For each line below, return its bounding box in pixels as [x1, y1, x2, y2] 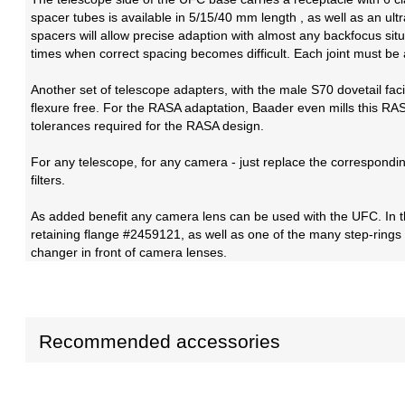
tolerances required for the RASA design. [31, 118, 265, 134]
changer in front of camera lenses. [31, 245, 228, 260]
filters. [31, 173, 66, 188]
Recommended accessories [39, 331, 281, 353]
